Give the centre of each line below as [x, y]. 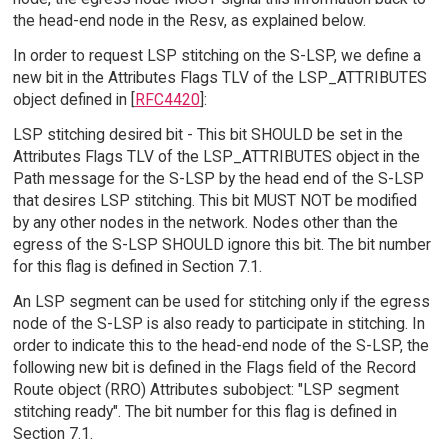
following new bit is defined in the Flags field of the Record [214, 367]
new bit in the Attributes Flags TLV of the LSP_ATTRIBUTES [219, 78]
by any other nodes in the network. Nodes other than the [205, 222]
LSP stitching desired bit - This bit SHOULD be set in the [207, 134]
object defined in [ [73, 100]
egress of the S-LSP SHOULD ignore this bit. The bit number [221, 244]
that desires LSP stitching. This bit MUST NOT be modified [214, 200]
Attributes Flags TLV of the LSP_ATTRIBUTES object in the [216, 156]
